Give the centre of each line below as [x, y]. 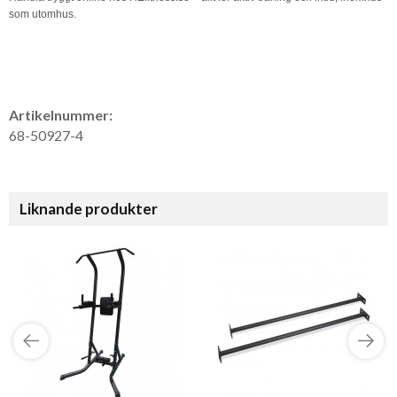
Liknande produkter [89, 209]
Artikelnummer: [61, 115]
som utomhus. [43, 15]
